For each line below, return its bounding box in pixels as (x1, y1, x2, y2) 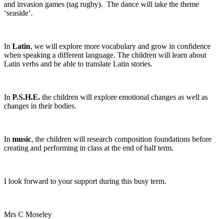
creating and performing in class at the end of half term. (4, 144, 174, 153)
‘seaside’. (4, 9, 33, 18)
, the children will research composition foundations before (31, 135, 212, 144)
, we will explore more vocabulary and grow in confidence (30, 42, 211, 51)
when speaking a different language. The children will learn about (4, 51, 206, 60)
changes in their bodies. (4, 102, 76, 110)
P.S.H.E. (12, 93, 40, 102)
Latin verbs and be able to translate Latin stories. (4, 60, 153, 68)
